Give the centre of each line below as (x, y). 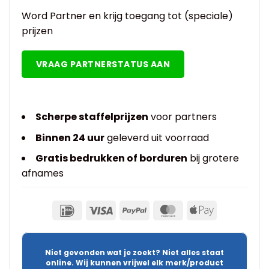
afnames (42, 174)
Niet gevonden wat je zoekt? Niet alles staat (134, 252)
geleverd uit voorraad (156, 138)
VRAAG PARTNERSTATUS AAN (103, 65)
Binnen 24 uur (70, 138)
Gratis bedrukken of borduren (111, 159)
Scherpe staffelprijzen (92, 117)
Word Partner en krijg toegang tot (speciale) (127, 16)
